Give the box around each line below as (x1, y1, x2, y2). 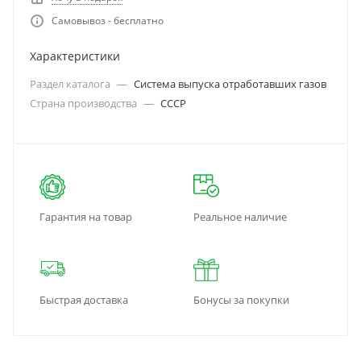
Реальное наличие (193, 210, 287, 224)
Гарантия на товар (39, 210, 132, 224)
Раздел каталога (30, 77, 113, 91)
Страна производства (30, 96, 139, 110)
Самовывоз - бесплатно (52, 14, 164, 27)
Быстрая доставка (39, 293, 128, 307)
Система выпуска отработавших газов (134, 77, 326, 91)
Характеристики (30, 48, 120, 64)
